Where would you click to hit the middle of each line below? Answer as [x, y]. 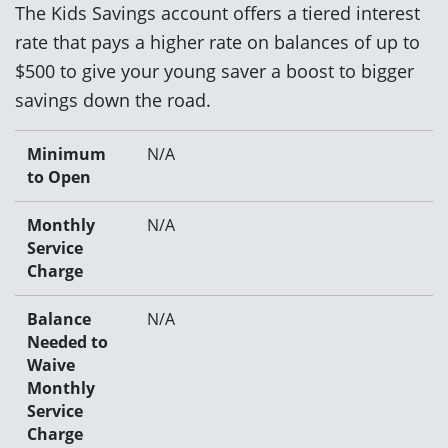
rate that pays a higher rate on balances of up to [217, 41]
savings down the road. [113, 99]
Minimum [66, 153]
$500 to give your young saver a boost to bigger [214, 70]
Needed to [67, 341]
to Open [59, 176]
